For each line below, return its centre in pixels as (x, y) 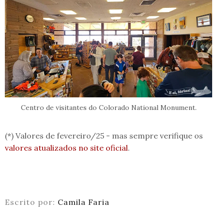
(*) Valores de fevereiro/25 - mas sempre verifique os (104, 135)
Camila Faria (84, 202)
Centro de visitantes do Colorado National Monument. (108, 107)
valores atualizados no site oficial (66, 147)
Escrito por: (31, 202)
